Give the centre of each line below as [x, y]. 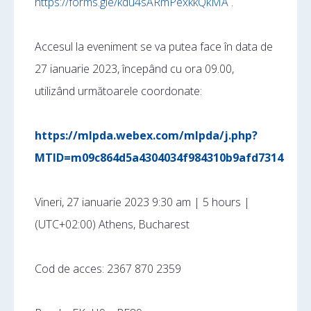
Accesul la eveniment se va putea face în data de [154, 47]
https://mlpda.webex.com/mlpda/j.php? [146, 135]
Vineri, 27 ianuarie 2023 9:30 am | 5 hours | [142, 202]
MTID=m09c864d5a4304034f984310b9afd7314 [159, 158]
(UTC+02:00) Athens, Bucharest [112, 224]
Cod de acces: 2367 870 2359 [108, 269]
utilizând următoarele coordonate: [118, 91]
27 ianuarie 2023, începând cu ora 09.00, [134, 69]
